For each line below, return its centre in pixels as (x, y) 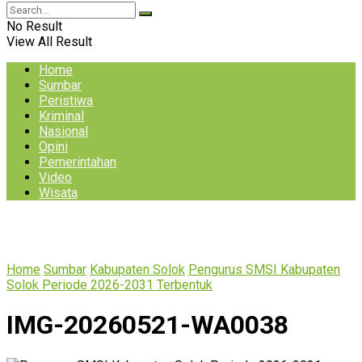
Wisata (58, 193)
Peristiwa (66, 101)
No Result (34, 26)
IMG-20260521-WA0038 (147, 325)
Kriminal (61, 116)
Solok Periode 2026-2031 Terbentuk (109, 285)
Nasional (63, 131)
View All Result (49, 42)
